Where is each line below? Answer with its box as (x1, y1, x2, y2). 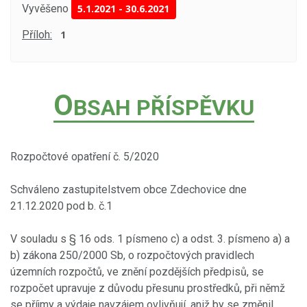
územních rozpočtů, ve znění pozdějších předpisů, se (10, 265, 264, 278)
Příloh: (22, 28, 52, 42)
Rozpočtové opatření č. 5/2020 (10, 149, 159, 163)
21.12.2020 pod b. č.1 (10, 199, 112, 212)
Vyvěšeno (22, 1, 69, 15)
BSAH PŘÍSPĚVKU (73, 94, 254, 121)
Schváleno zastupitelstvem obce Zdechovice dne (10, 182, 247, 196)
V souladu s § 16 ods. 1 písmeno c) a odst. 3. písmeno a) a (10, 232, 290, 245)
